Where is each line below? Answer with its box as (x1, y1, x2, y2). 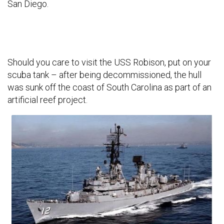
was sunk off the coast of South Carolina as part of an (7, 82, 211, 93)
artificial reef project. (7, 94, 87, 105)
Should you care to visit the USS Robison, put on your (7, 57, 211, 68)
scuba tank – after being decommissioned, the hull (7, 69, 201, 80)
